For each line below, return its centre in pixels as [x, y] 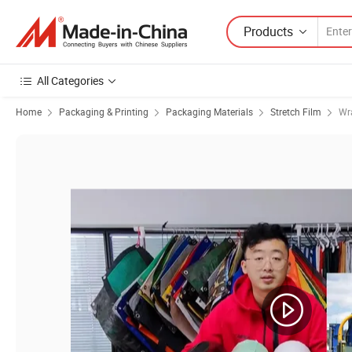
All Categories [70, 81]
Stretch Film [296, 112]
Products [268, 31]
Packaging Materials [209, 112]
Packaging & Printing [104, 112]
